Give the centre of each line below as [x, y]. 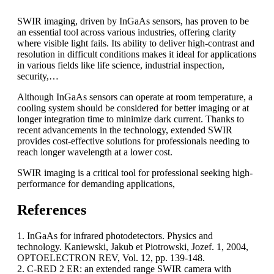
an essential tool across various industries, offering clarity [127, 32]
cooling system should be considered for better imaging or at [133, 108]
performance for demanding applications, [96, 183]
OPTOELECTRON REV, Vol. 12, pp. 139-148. [111, 257]
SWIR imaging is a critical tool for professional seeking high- [135, 172]
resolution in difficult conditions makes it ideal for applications [137, 54]
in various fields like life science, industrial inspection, [121, 65]
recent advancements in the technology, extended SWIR [125, 130]
